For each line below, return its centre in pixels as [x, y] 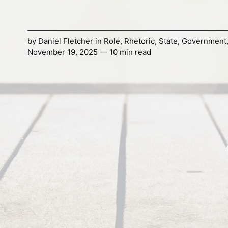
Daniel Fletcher [65, 41]
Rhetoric [139, 41]
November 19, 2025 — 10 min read [89, 52]
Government [204, 41]
